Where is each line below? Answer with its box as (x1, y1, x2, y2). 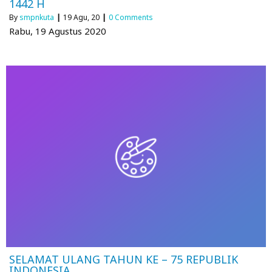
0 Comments (109, 12, 153, 22)
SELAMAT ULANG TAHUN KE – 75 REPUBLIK (9, 252, 238, 267)
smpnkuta (19, 12, 54, 22)
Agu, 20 (73, 12, 100, 22)
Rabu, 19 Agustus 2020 (9, 24, 106, 37)
